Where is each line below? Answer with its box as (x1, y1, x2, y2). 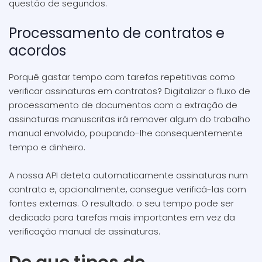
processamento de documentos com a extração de (9, 99, 237, 111)
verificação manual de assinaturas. (9, 225, 160, 237)
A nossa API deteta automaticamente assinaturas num (9, 169, 248, 181)
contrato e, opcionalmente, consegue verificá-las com (9, 183, 246, 195)
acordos (9, 41, 70, 60)
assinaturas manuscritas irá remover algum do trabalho (9, 113, 250, 125)
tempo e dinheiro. (9, 141, 85, 153)
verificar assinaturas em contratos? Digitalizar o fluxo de (9, 85, 250, 97)
